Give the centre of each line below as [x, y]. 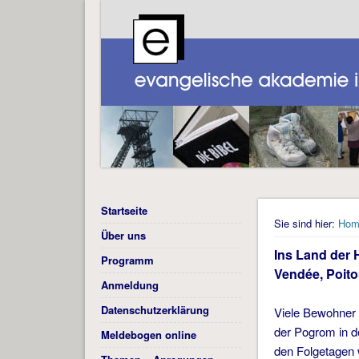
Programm [127, 260]
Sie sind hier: [305, 224]
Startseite [124, 211]
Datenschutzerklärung [155, 310]
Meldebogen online [148, 335]
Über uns [123, 236]
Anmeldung [129, 285]
